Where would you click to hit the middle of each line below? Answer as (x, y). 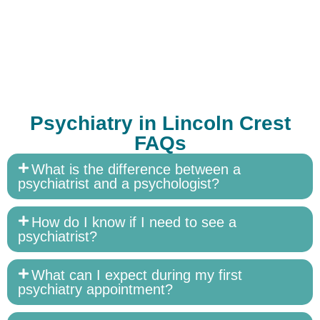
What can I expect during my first (137, 275)
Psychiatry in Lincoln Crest (160, 124)
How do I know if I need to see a (134, 222)
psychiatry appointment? (95, 290)
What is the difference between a (136, 170)
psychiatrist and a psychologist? (119, 184)
